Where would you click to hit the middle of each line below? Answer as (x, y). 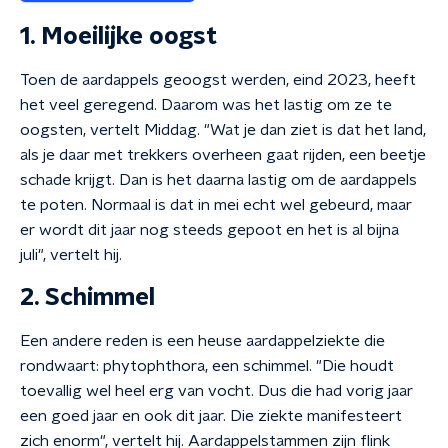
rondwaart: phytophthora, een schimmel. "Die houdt (207, 366)
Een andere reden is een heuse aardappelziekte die (202, 341)
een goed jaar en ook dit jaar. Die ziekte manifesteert (211, 416)
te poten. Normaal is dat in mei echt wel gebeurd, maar (216, 205)
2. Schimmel (87, 298)
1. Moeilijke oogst (118, 37)
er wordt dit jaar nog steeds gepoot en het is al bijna (209, 230)
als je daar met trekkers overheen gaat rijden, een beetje (223, 155)
